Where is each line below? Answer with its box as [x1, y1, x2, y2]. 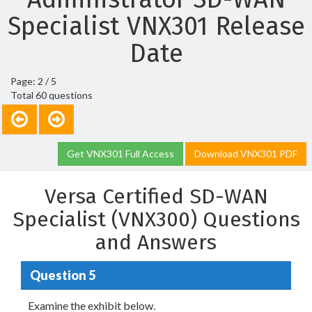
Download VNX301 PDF [194, 148, 297, 159]
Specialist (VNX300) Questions [12, 207, 300, 232]
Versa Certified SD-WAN [44, 184, 268, 209]
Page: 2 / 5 [10, 75, 56, 87]
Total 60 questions [10, 89, 93, 101]
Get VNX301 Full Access [67, 148, 174, 159]
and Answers [95, 230, 217, 255]
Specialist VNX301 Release [7, 11, 305, 42]
